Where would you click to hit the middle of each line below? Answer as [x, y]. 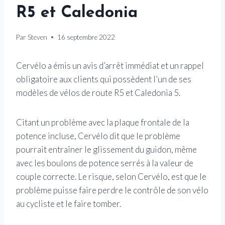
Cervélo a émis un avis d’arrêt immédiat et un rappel [110, 65]
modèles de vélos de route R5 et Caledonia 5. [98, 92]
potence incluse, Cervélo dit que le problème [98, 136]
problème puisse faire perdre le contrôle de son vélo [112, 190]
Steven [38, 37]
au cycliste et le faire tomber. [69, 203]
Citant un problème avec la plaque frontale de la [103, 122]
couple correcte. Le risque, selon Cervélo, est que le [111, 176]
